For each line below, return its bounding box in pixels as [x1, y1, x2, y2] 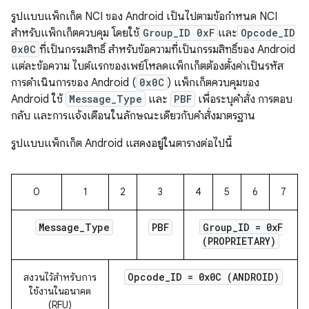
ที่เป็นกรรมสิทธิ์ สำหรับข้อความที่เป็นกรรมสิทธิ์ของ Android [39, 43, 295, 57]
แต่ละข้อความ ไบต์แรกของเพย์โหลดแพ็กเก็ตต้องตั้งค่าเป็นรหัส [11, 59, 283, 73]
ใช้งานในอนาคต [29, 285, 91, 297]
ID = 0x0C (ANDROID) [170, 270, 279, 283]
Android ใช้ [11, 92, 66, 106]
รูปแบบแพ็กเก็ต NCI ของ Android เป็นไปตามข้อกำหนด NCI [11, 10, 277, 23]
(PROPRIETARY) [202, 235, 276, 248]
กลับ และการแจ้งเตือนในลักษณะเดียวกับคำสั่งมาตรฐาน [11, 109, 255, 123]
